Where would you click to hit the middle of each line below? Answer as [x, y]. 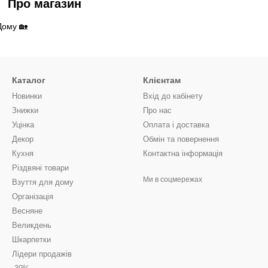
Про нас [157, 110]
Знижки [25, 110]
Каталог [29, 80]
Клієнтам [162, 80]
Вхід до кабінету [173, 96]
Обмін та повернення [181, 139]
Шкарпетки [31, 240]
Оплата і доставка [176, 125]
